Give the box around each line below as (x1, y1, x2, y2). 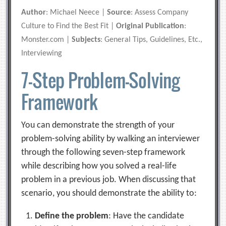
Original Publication (116, 22, 185, 30)
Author (21, 8, 46, 17)
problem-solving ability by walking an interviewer (21, 134, 200, 144)
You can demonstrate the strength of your (21, 120, 175, 130)
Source (107, 8, 131, 17)
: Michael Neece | (46, 8, 107, 17)
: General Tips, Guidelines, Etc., (100, 35, 203, 44)
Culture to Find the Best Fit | (21, 22, 117, 30)
